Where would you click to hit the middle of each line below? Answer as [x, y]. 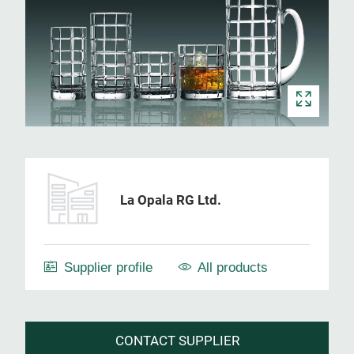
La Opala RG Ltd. [171, 201]
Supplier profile [108, 267]
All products [233, 267]
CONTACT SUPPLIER [177, 341]
